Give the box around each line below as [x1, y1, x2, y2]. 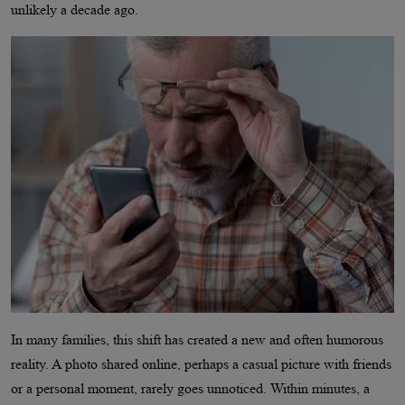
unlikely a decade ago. [11, 2, 138, 17]
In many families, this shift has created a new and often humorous [11, 332, 383, 348]
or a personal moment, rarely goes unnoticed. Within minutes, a [11, 381, 370, 397]
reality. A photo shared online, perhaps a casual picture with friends [11, 356, 391, 372]
